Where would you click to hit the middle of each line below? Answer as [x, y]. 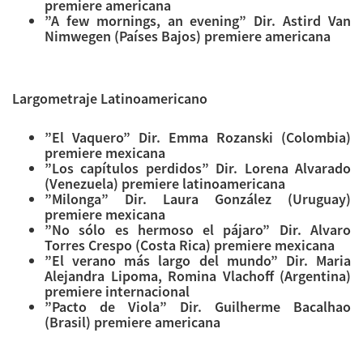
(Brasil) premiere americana [132, 322]
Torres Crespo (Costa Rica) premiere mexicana [190, 246]
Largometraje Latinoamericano [110, 99]
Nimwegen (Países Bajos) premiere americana [188, 36]
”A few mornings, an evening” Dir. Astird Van [198, 21]
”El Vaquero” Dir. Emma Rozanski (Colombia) [198, 138]
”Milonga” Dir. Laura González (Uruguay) [198, 199]
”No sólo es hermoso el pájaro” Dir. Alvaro [198, 230]
